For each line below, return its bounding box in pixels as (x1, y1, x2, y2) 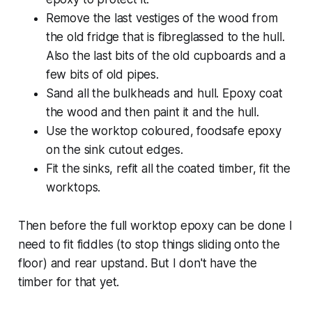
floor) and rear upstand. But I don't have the (17, 256, 258, 271)
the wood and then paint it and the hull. (45, 105, 259, 120)
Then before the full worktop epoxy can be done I (17, 219, 292, 233)
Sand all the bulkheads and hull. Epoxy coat (45, 86, 283, 101)
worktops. (45, 180, 101, 195)
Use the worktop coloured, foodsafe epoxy (45, 124, 281, 139)
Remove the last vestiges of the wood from (45, 11, 278, 26)
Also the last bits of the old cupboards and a (45, 49, 286, 63)
